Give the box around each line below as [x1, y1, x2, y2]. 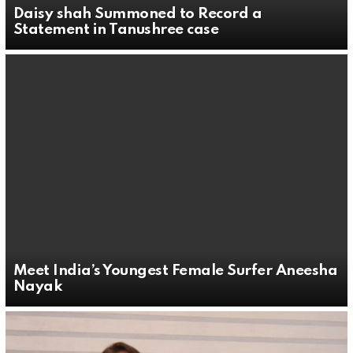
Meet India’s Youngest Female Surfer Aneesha [13, 262, 338, 278]
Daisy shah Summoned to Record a [13, 6, 262, 21]
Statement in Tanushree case [13, 22, 219, 37]
